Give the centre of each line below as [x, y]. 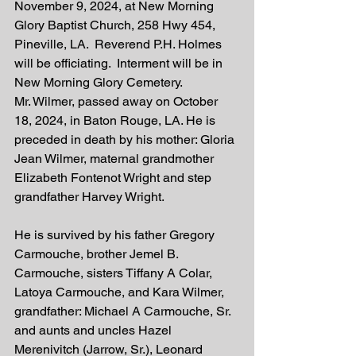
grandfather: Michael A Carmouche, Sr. [124, 311]
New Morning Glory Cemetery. [101, 82]
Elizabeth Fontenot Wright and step [114, 178]
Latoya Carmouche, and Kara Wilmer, [121, 292]
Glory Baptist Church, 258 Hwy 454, [116, 25]
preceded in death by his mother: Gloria [126, 139]
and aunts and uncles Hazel [95, 330]
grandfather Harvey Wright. [91, 197]
